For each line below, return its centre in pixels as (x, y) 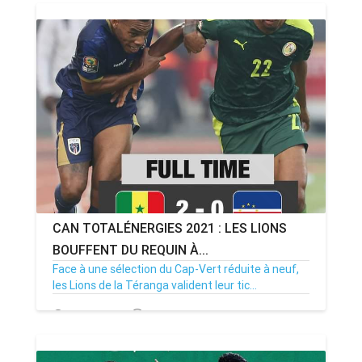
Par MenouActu (186, 316)
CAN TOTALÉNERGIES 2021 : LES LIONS (170, 228)
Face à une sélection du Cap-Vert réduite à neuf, (176, 269)
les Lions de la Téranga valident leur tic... (155, 285)
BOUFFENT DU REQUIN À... (130, 250)
